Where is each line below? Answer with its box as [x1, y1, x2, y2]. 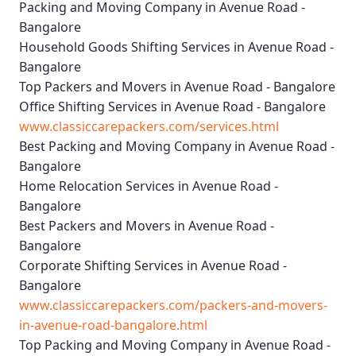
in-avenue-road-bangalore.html [19, 316, 207, 335]
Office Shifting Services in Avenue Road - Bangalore [19, 98, 326, 116]
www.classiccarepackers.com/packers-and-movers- [19, 296, 327, 315]
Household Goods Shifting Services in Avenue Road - [19, 38, 334, 56]
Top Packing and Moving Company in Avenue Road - [19, 336, 331, 354]
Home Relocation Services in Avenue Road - [19, 177, 278, 195]
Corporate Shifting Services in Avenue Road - [19, 257, 287, 275]
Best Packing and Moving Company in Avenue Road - [19, 137, 335, 156]
